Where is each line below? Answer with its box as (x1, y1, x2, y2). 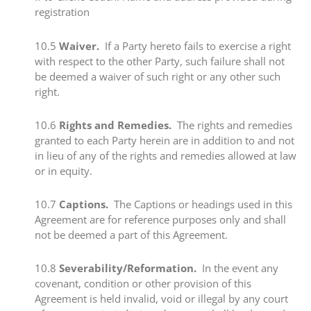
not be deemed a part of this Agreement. (35, 228, 228, 242)
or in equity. (35, 163, 92, 178)
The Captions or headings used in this (108, 197, 292, 211)
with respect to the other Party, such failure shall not (35, 53, 285, 68)
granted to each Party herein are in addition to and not (35, 133, 294, 147)
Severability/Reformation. (59, 261, 196, 276)
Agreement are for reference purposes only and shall (35, 212, 286, 226)
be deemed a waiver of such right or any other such (35, 69, 280, 83)
